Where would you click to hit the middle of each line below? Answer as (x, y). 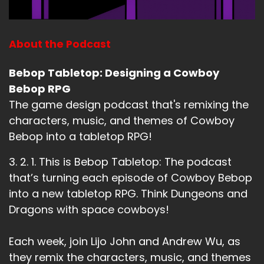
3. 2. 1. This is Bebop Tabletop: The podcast (120, 161)
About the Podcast (60, 44)
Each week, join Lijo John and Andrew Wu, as (125, 241)
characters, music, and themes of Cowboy (122, 120)
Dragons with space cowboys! (89, 209)
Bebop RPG (40, 88)
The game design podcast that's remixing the (129, 104)
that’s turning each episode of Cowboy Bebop (131, 177)
